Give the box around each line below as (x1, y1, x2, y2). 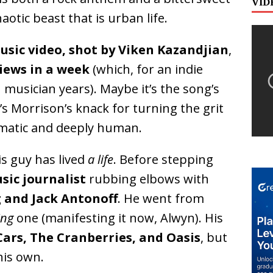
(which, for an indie (90, 61, 203, 78)
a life (88, 151, 113, 168)
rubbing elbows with (86, 171, 209, 188)
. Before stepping (113, 151, 213, 168)
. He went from (118, 190, 204, 207)
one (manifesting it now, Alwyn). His (13, 210, 223, 227)
